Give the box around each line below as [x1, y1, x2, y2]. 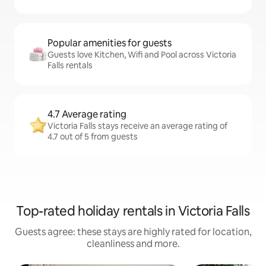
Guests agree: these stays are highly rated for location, [14, 226, 252, 239]
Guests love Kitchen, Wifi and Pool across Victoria [47, 49, 236, 61]
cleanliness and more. [86, 237, 180, 251]
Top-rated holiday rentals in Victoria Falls [16, 202, 250, 220]
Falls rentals [47, 60, 93, 71]
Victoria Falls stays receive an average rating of [47, 121, 227, 132]
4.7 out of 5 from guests [47, 131, 138, 142]
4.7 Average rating [47, 108, 126, 121]
